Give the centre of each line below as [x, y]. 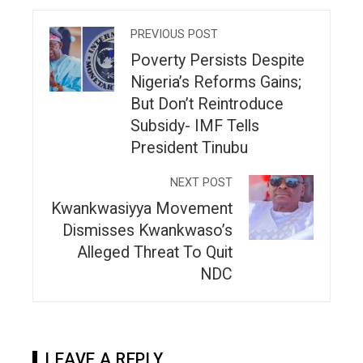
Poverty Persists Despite [218, 61]
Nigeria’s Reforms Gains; [216, 83]
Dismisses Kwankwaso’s [147, 231]
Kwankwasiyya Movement [142, 209]
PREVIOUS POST [174, 35]
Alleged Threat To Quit [155, 253]
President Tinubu [189, 148]
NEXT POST [201, 183]
